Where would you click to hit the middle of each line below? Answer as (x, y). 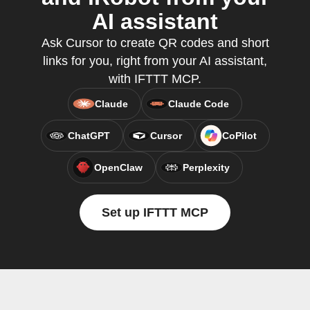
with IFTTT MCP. (155, 79)
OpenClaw (118, 167)
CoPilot (239, 136)
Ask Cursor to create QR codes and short (155, 43)
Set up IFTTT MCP (155, 212)
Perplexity (206, 167)
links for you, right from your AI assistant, (155, 61)
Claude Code (199, 104)
